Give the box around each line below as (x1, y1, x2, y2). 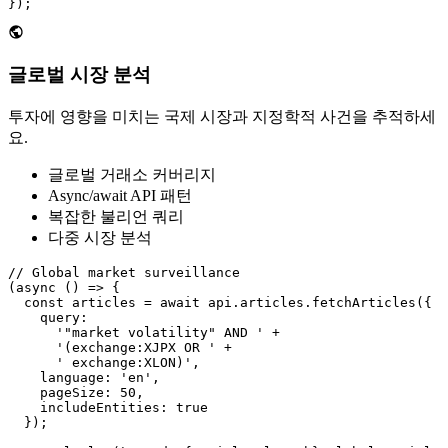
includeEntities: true (8, 400, 208, 416)
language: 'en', (8, 370, 160, 386)
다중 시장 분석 (48, 229, 152, 247)
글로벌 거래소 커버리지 (48, 166, 216, 184)
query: (8, 310, 88, 326)
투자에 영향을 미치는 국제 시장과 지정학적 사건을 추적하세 (8, 108, 436, 126)
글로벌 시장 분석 (8, 64, 151, 86)
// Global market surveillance (8, 265, 240, 281)
